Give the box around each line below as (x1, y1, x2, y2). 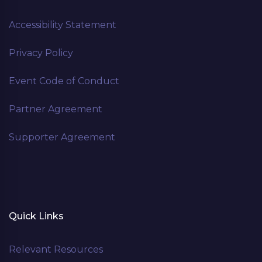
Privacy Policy (9, 47, 73, 58)
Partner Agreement (9, 103, 102, 115)
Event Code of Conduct (9, 75, 119, 87)
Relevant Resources (9, 243, 103, 255)
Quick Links (9, 210, 64, 222)
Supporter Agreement (9, 131, 115, 143)
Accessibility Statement (9, 19, 116, 30)
